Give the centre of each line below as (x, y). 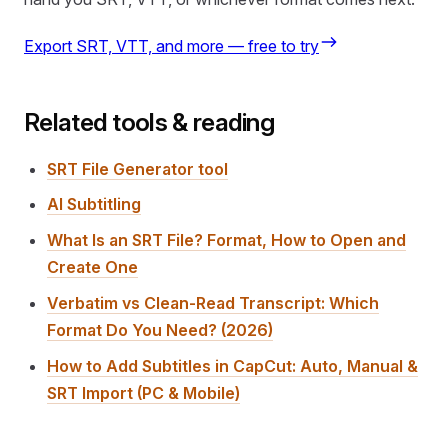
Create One (93, 267)
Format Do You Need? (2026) (160, 329)
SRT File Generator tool (138, 168)
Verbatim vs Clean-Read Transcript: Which (213, 302)
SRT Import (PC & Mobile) (144, 392)
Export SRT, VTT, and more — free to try (171, 45)
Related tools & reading (149, 121)
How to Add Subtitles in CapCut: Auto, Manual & (233, 365)
